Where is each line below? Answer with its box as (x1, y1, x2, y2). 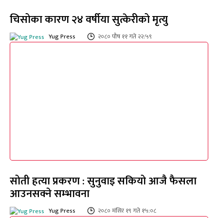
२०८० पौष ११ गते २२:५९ (98, 31, 152, 42)
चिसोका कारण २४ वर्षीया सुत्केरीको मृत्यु (10, 10, 168, 29)
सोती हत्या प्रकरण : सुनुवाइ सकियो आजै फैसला (10, 172, 197, 191)
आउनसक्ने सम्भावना (10, 185, 90, 203)
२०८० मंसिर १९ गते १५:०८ (98, 205, 156, 217)
